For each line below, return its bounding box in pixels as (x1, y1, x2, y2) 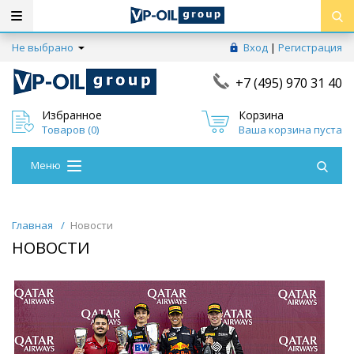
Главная (12, 218, 53, 233)
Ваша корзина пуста (238, 122, 342, 137)
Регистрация (278, 40, 342, 55)
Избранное (42, 107, 102, 122)
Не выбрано (12, 40, 76, 55)
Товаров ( (42, 122, 91, 137)
